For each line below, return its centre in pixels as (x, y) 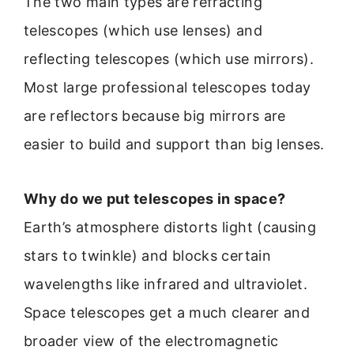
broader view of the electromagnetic (151, 341)
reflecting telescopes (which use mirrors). (169, 59)
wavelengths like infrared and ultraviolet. (166, 284)
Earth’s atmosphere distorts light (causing (170, 227)
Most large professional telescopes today (168, 88)
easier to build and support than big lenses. (174, 145)
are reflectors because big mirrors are (155, 116)
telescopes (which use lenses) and (143, 31)
